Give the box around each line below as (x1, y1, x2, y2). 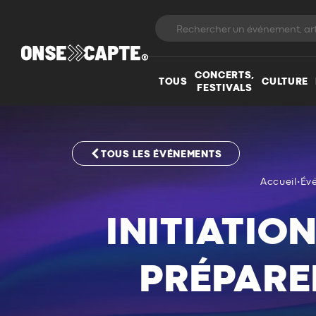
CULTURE (262, 76, 309, 87)
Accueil (260, 177, 297, 187)
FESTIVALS (197, 83, 253, 93)
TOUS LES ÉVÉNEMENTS (101, 149, 222, 159)
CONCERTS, (194, 70, 255, 80)
